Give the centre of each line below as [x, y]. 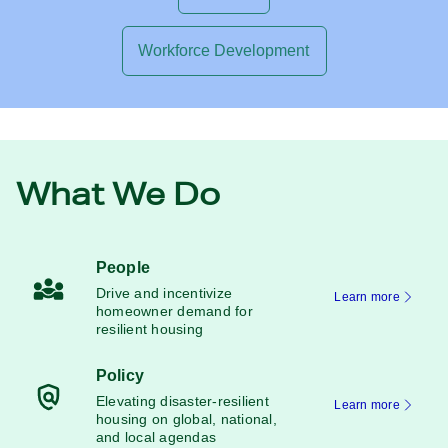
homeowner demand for [174, 311]
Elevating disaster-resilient [182, 401]
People [123, 267]
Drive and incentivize [164, 293]
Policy [120, 375]
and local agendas [156, 437]
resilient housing [150, 329]
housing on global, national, [186, 419]
